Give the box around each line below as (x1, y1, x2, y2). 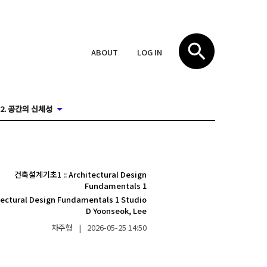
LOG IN (137, 46, 162, 58)
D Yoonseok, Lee (85, 205, 147, 216)
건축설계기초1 (14, 169, 61, 180)
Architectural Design (68, 169, 147, 180)
